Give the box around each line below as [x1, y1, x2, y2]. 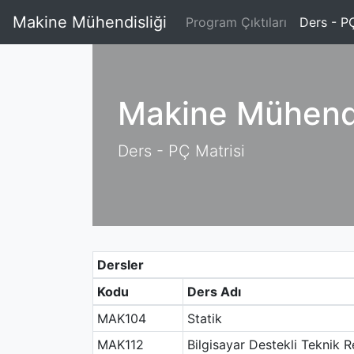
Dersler [96, 257, 144, 273]
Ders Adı [186, 284, 241, 299]
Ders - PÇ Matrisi [118, 141, 245, 160]
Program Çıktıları [186, 14, 287, 30]
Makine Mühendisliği [13, 13, 167, 32]
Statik [186, 311, 222, 326]
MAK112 [96, 337, 144, 352]
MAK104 [96, 311, 146, 326]
